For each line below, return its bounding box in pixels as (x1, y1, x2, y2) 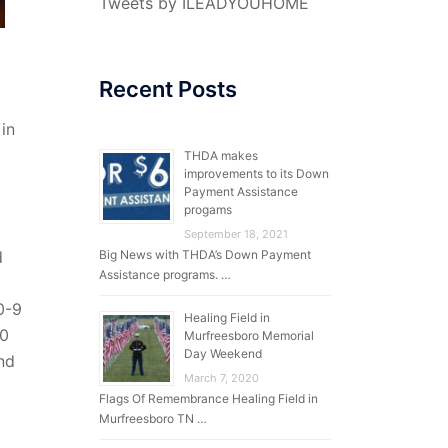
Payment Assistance (183, 183, 298, 199)
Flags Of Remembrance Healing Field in (98, 390, 318, 406)
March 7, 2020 (183, 370, 259, 385)
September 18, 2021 (183, 226, 288, 241)
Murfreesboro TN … (98, 410, 207, 426)
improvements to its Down (183, 165, 329, 181)
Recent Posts (98, 75, 237, 102)
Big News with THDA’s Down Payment (98, 246, 311, 262)
